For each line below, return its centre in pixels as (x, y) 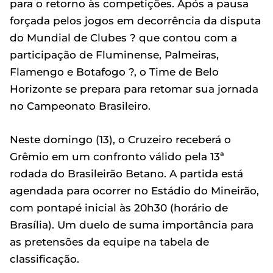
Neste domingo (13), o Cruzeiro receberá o (120, 139)
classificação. (44, 259)
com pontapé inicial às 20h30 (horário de (119, 207)
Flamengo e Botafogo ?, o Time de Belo (114, 72)
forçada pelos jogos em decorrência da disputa (135, 20)
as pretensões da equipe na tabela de (109, 242)
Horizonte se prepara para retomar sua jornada (134, 89)
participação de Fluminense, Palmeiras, (114, 55)
